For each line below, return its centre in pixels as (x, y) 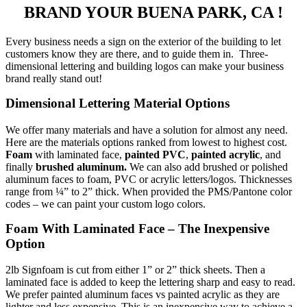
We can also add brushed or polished (207, 167)
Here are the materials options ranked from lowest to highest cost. (146, 142)
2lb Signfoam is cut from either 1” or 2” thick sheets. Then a (135, 270)
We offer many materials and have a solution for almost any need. (148, 130)
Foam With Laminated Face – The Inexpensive (137, 228)
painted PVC (155, 154)
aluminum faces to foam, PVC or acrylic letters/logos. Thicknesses (149, 179)
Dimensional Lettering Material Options (118, 103)
